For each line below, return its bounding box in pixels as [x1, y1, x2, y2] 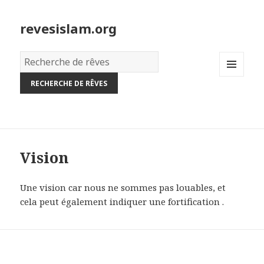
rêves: [20, 81, 46, 93]
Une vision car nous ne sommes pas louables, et [20, 181, 226, 194]
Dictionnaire [20, 52, 75, 65]
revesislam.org [20, 19, 117, 38]
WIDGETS [219, 95, 254, 106]
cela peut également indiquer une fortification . [20, 196, 227, 208]
